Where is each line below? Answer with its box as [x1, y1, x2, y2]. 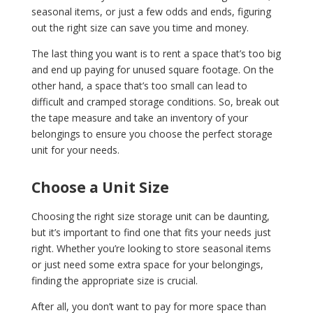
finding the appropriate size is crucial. [31, 273, 201, 287]
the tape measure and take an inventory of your [31, 110, 248, 124]
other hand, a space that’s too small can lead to [31, 78, 247, 92]
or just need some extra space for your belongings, [31, 257, 263, 271]
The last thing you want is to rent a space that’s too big [31, 46, 281, 60]
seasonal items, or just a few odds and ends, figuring [31, 4, 271, 18]
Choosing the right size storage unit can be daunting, [31, 209, 270, 223]
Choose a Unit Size [31, 177, 169, 198]
